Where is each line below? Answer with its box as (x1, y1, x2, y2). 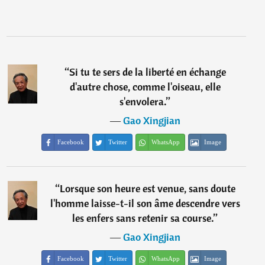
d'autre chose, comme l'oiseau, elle (69, 80, 221, 93)
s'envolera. (119, 95, 167, 108)
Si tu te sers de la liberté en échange (69, 65, 226, 79)
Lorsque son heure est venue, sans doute (59, 182, 235, 195)
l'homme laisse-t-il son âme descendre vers (50, 196, 240, 210)
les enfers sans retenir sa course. (72, 211, 214, 225)
